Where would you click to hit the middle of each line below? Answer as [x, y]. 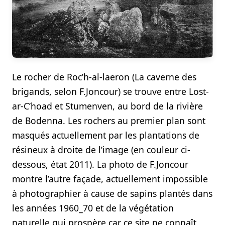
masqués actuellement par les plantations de [106, 135]
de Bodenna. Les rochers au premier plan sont [109, 121]
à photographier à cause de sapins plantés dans [112, 194]
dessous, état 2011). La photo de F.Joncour [100, 164]
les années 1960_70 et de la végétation [93, 208]
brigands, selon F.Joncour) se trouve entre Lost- [110, 92]
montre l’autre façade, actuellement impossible [110, 179]
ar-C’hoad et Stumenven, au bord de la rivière [107, 106]
